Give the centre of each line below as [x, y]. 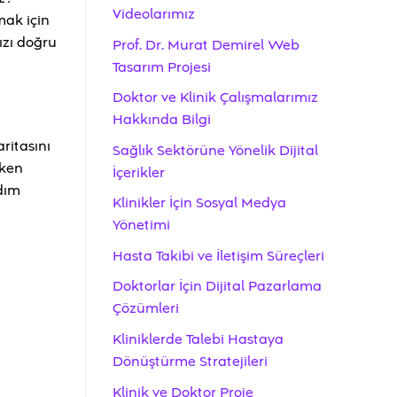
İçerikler [139, 172]
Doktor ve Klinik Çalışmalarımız [215, 98]
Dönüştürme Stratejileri [190, 362]
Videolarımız [154, 14]
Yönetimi [141, 226]
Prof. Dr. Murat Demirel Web [206, 45]
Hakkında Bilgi [162, 120]
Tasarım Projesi [162, 67]
